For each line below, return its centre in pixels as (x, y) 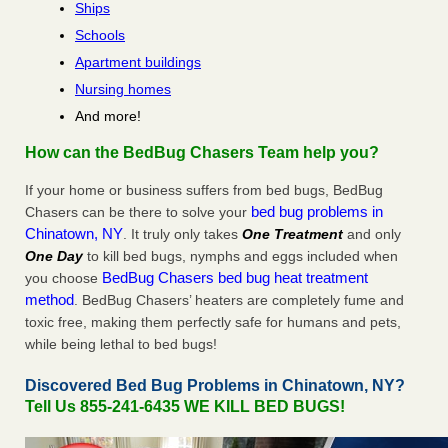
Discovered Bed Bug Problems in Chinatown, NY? (215, 386)
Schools (100, 35)
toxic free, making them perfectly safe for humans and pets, (213, 322)
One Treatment (292, 234)
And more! (108, 116)
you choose (63, 278)
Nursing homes (123, 89)
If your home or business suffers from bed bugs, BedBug (204, 190)
